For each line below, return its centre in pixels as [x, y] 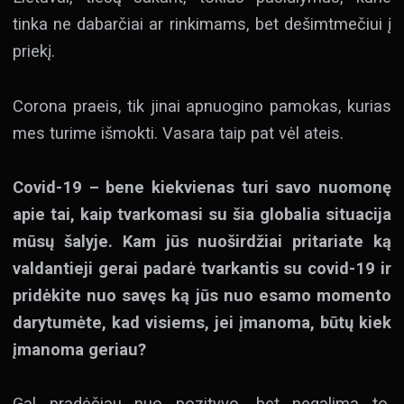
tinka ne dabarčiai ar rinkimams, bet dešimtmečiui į [202, 24]
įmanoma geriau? [79, 350]
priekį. [36, 51]
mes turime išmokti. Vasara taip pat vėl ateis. [178, 133]
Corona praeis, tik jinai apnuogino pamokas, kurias [202, 106]
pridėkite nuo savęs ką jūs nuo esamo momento [202, 296]
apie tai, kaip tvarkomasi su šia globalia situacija [202, 215]
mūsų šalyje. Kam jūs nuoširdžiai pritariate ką [202, 242]
